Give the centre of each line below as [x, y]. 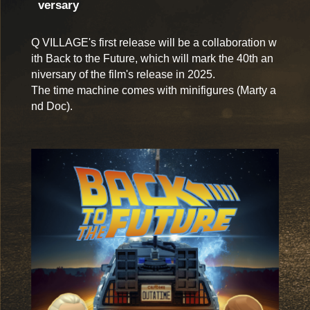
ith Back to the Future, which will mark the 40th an [152, 58]
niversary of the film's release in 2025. [123, 74]
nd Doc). [52, 106]
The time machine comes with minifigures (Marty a [153, 90]
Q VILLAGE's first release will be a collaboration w [154, 42]
